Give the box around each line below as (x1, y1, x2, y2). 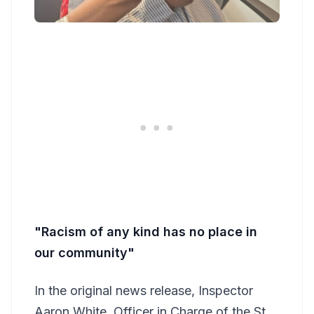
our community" (34, 245, 135, 260)
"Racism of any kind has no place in (34, 224, 257, 239)
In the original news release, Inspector (34, 282, 253, 298)
